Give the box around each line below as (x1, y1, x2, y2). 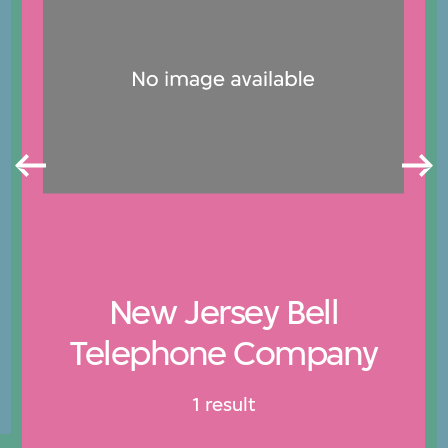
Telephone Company (69, 333, 378, 374)
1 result (191, 392, 256, 416)
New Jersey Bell (108, 292, 339, 333)
